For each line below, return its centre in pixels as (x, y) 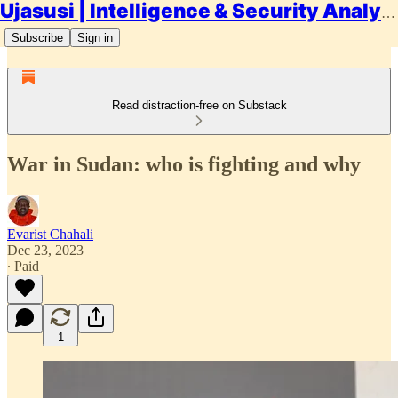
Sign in (95, 38)
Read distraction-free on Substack (199, 105)
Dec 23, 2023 (45, 250)
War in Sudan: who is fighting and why (184, 164)
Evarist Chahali (50, 234)
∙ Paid (23, 266)
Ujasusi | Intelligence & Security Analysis (388, 13)
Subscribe (37, 38)
